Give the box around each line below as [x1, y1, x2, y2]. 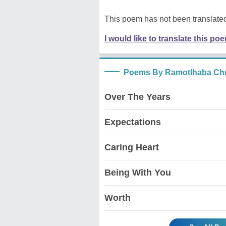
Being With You [104, 167, 171, 178]
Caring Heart [104, 142, 159, 152]
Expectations [104, 117, 161, 127]
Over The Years [104, 91, 171, 102]
